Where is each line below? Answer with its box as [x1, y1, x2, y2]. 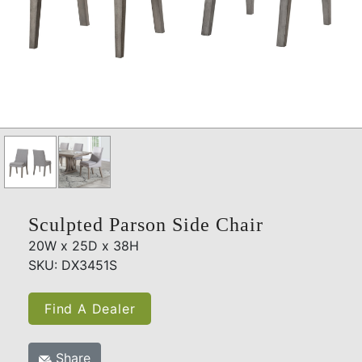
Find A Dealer [44, 301, 136, 318]
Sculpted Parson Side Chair [28, 214, 263, 236]
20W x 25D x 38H [28, 238, 139, 255]
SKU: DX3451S [28, 257, 117, 274]
